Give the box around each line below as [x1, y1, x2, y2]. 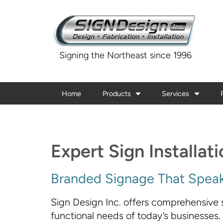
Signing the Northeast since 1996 [59, 50, 192, 61]
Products [102, 89, 133, 98]
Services [162, 89, 192, 98]
